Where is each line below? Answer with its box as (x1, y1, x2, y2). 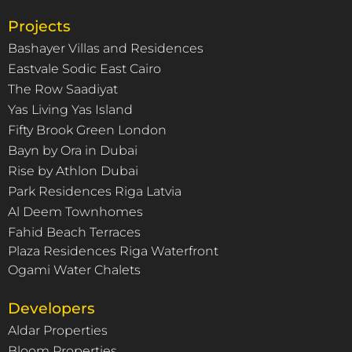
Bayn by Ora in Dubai (8, 142, 137, 158)
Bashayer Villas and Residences (8, 40, 203, 56)
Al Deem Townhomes (8, 203, 143, 219)
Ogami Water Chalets (8, 262, 141, 277)
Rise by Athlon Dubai (8, 163, 138, 178)
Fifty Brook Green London (8, 122, 167, 137)
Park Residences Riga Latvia (8, 183, 181, 199)
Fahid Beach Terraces (8, 224, 141, 240)
